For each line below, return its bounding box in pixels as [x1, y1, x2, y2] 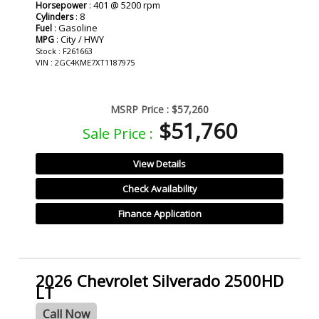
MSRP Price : [110, 103, 169, 117]
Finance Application [117, 207, 202, 221]
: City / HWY [54, 33, 104, 46]
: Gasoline [52, 21, 98, 35]
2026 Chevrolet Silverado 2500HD [36, 269, 283, 291]
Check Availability [122, 182, 197, 196]
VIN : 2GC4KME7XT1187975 [36, 57, 135, 68]
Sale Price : [82, 124, 153, 144]
